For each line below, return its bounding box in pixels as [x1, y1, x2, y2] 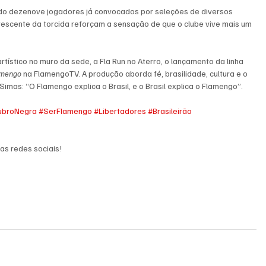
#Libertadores [94, 106, 147, 116]
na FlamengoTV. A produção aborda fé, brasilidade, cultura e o [21, 68, 250, 79]
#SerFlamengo [39, 106, 93, 116]
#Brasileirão [148, 106, 192, 116]
